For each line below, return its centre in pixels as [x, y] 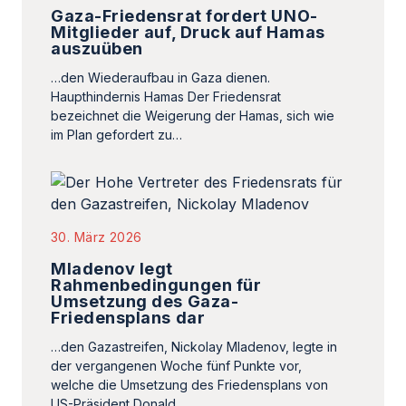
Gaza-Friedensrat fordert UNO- [184, 16]
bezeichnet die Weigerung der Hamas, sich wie [193, 116]
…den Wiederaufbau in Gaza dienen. [160, 77]
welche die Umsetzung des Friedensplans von [189, 385]
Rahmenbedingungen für [156, 285]
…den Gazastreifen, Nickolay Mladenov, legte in [194, 347]
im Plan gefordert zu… [116, 135]
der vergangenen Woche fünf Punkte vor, [176, 366]
